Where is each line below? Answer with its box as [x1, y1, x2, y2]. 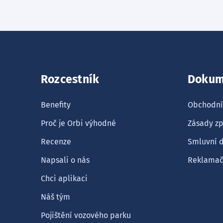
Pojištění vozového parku [41, 211, 131, 220]
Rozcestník [41, 73, 100, 86]
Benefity [41, 100, 71, 110]
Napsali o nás [41, 155, 90, 165]
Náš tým [41, 192, 70, 202]
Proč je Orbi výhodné [41, 118, 116, 128]
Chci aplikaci [41, 174, 88, 183]
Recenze [41, 137, 71, 146]
